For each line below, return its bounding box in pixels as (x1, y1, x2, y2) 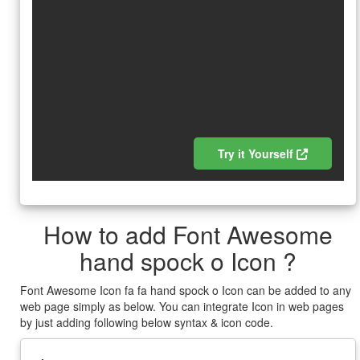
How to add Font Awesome (43, 217, 333, 252)
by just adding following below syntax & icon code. (20, 314, 273, 330)
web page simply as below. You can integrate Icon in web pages (20, 298, 344, 314)
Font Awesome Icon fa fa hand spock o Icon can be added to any (20, 282, 351, 298)
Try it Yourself (218, 145, 297, 162)
